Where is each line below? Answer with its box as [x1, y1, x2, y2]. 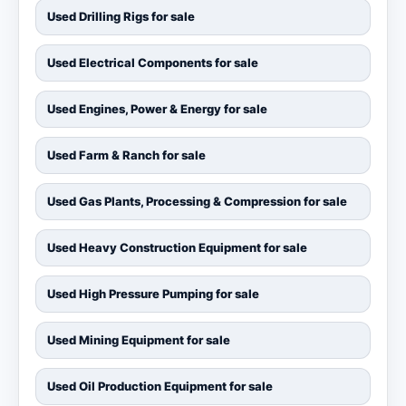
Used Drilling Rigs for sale [47, 9, 195, 24]
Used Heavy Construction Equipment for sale [47, 240, 307, 256]
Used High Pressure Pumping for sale [47, 286, 259, 302]
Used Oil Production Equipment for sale [47, 379, 273, 394]
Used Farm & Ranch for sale [47, 148, 206, 163]
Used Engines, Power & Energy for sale [47, 101, 267, 117]
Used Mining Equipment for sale [47, 333, 230, 348]
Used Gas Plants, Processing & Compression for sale [47, 194, 347, 209]
